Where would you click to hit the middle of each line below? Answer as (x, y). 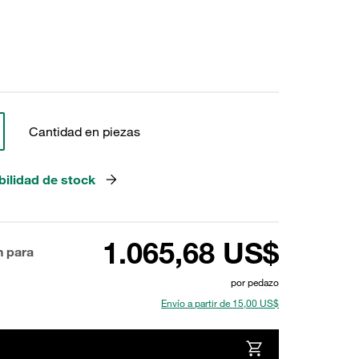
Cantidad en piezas (84, 131)
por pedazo (255, 282)
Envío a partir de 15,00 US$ (220, 303)
